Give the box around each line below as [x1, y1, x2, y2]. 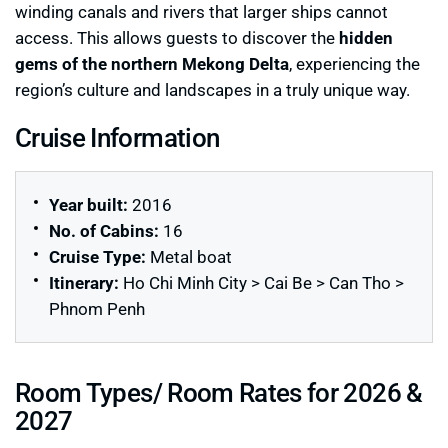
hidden [339, 26, 393, 49]
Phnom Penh [49, 297, 145, 320]
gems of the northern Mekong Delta [15, 52, 289, 75]
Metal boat [146, 245, 232, 268]
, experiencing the [289, 52, 420, 75]
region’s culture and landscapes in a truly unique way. [15, 78, 410, 101]
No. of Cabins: [49, 219, 159, 242]
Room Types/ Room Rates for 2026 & [15, 375, 423, 409]
